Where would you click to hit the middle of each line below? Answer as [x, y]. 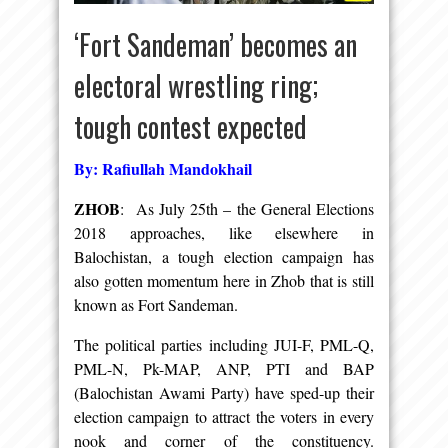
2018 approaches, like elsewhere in [224, 233]
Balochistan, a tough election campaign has [224, 257]
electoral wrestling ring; [196, 86]
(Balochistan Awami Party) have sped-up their [224, 393]
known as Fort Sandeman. [156, 305]
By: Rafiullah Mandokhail [163, 169]
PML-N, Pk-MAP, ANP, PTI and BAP [224, 369]
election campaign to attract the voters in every [224, 417]
